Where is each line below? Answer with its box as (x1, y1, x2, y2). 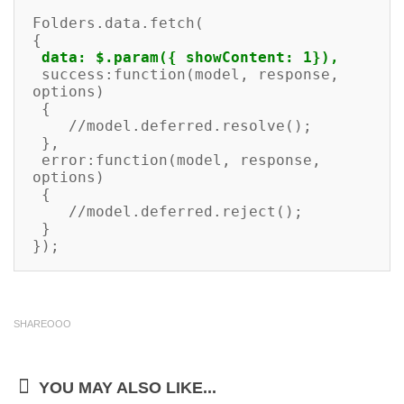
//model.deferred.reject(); (32, 203, 69, 220)
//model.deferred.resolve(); (32, 117, 69, 134)
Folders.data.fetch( (32, 14, 204, 32)
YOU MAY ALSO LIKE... (39, 379, 216, 397)
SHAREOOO (14, 318, 71, 329)
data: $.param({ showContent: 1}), (41, 49, 339, 66)
